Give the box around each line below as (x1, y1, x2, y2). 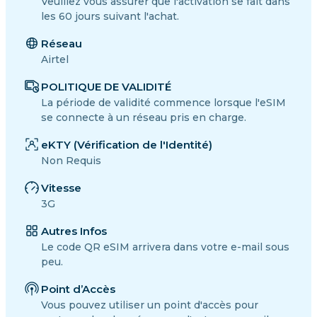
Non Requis (41, 154, 101, 167)
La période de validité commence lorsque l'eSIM (41, 96, 286, 109)
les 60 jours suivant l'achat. (41, 9, 179, 23)
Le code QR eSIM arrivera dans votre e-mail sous (41, 240, 289, 253)
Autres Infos (41, 224, 107, 238)
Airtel (41, 52, 69, 66)
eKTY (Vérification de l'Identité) (41, 137, 212, 151)
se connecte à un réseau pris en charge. (41, 110, 246, 124)
